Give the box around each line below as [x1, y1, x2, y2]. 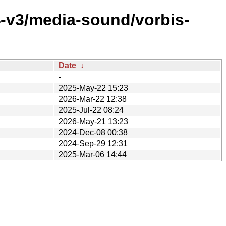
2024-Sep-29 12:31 [59, 139, 128, 148]
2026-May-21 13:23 [59, 117, 128, 126]
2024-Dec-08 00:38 [59, 128, 128, 137]
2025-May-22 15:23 [59, 83, 128, 92]
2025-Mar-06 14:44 [59, 150, 127, 159]
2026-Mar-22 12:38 [59, 94, 127, 103]
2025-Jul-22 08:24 [59, 105, 124, 115]
